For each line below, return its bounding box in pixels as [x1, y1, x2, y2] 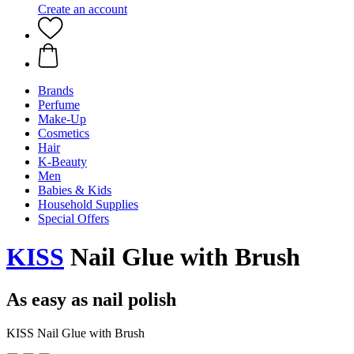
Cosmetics [38, 126, 89, 140]
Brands [38, 84, 73, 97]
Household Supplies [38, 198, 138, 211]
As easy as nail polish [6, 288, 176, 310]
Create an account [38, 2, 127, 16]
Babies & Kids [38, 183, 111, 197]
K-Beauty [38, 155, 87, 168]
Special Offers [38, 212, 109, 225]
